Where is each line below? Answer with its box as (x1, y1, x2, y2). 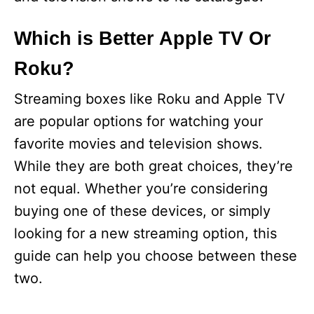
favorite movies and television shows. (14, 135, 263, 153)
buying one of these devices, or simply (14, 203, 271, 220)
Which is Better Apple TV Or (14, 28, 271, 50)
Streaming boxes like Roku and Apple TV (14, 90, 285, 108)
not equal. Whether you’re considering (14, 180, 268, 198)
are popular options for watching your (14, 113, 263, 130)
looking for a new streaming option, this (14, 225, 277, 243)
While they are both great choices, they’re (14, 158, 293, 175)
